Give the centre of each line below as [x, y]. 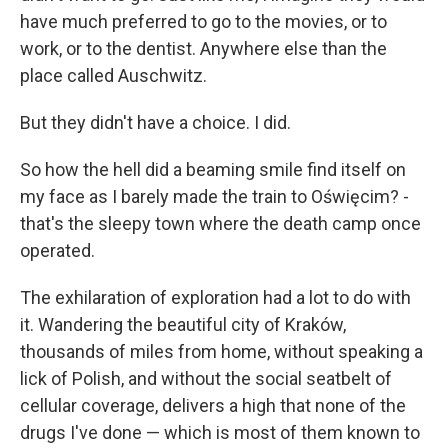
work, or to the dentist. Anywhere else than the [203, 48]
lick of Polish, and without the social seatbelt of [206, 378]
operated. [57, 250]
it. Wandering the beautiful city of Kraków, [183, 324]
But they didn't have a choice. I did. [155, 122]
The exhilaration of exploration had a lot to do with [215, 297]
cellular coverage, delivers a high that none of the [213, 405]
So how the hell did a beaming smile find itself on [213, 169]
